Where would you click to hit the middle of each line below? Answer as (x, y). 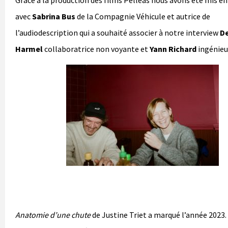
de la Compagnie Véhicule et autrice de (143, 16)
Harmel (29, 49)
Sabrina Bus (54, 16)
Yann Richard (173, 49)
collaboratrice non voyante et (96, 49)
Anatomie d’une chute (53, 215)
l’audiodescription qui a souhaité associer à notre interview (118, 32)
